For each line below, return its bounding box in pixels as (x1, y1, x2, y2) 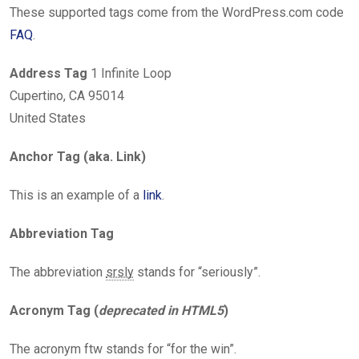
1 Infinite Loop (87, 66, 171, 81)
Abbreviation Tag (10, 226, 114, 241)
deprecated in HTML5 (99, 303, 224, 318)
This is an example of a (10, 188, 143, 203)
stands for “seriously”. (134, 264, 260, 280)
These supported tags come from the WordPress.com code (10, 5, 344, 20)
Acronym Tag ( (10, 303, 99, 318)
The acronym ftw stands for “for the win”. (10, 341, 236, 357)
